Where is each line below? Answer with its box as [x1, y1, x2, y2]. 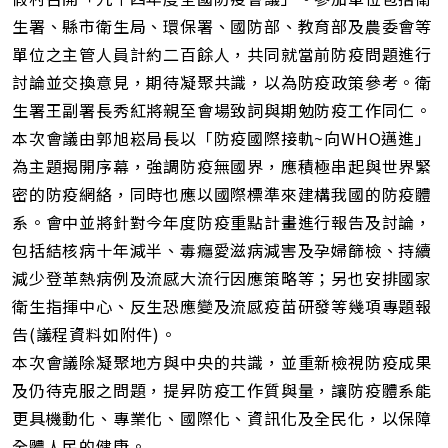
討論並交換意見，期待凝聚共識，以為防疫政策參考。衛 [12, 70, 432, 95]
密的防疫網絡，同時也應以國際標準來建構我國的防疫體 [12, 182, 432, 207]
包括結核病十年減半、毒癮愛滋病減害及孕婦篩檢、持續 [12, 238, 432, 263]
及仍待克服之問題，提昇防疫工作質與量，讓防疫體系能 [12, 378, 432, 403]
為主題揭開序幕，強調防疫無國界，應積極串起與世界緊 [12, 154, 432, 179]
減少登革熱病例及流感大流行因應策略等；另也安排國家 [12, 266, 432, 291]
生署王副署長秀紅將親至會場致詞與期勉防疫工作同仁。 [12, 98, 432, 123]
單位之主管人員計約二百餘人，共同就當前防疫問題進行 [12, 42, 432, 67]
